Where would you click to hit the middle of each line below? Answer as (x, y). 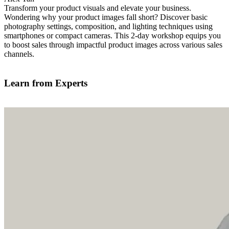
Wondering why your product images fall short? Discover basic (106, 17)
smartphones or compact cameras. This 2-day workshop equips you (112, 35)
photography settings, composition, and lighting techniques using (108, 26)
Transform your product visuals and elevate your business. (98, 8)
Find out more (114, 63)
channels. (19, 54)
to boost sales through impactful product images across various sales (113, 44)
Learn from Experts (46, 83)
